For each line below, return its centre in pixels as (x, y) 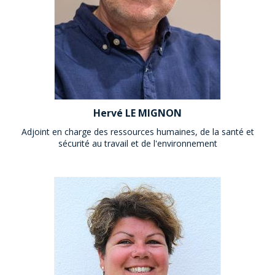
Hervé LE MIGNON (137, 113)
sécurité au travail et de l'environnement (137, 143)
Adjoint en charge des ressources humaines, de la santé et (137, 132)
